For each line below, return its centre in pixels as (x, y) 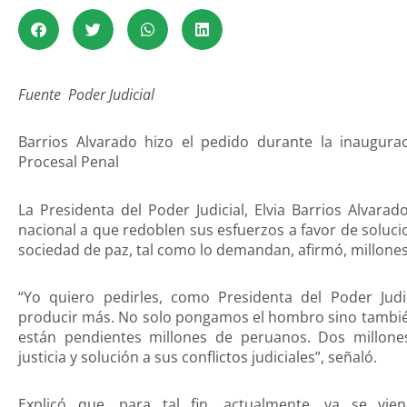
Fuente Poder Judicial (88, 94)
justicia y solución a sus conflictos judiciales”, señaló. (198, 357)
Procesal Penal (69, 162)
